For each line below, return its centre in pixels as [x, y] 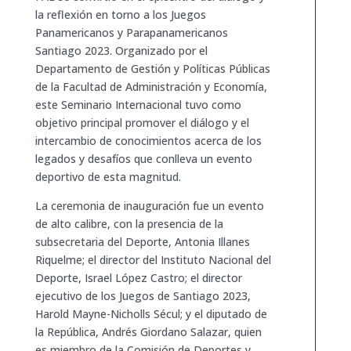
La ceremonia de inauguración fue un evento [149, 205]
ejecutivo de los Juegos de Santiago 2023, [143, 295]
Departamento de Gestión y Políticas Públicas [152, 68]
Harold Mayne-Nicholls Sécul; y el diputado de [151, 313]
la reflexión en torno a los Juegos [120, 14]
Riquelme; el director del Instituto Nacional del [153, 259]
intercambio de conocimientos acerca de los [148, 140]
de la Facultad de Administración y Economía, [151, 86]
